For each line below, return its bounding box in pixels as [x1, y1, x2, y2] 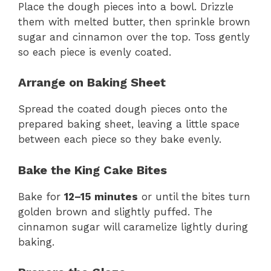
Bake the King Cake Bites [18, 162, 167, 177]
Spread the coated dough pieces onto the [18, 103, 227, 116]
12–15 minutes [64, 190, 138, 203]
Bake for [18, 190, 64, 203]
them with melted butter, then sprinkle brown [18, 15, 250, 28]
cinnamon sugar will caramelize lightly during [18, 220, 248, 233]
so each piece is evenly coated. [18, 45, 171, 58]
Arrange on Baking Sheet [18, 75, 166, 90]
